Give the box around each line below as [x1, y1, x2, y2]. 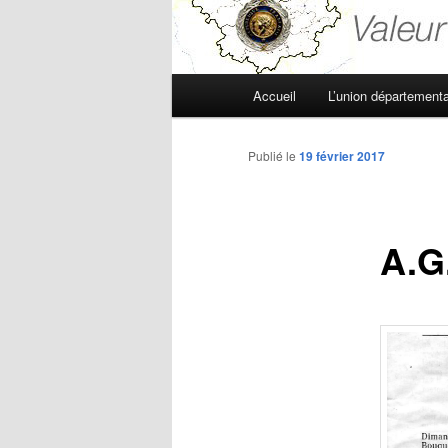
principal [172, 99, 226, 121]
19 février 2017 [299, 147, 385, 166]
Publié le [248, 147, 299, 165]
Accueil [253, 86, 297, 106]
